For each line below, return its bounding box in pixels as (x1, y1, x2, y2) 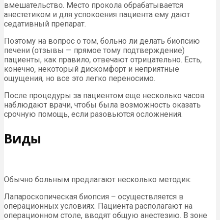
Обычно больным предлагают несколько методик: (4, 175, 192, 185)
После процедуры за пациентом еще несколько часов (4, 91, 205, 101)
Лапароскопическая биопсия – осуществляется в (4, 192, 184, 202)
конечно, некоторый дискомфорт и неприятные (4, 64, 179, 74)
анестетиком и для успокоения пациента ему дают (4, 10, 190, 20)
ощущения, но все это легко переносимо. (4, 74, 155, 83)
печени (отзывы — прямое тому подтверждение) (4, 46, 185, 55)
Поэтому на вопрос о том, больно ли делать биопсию (4, 36, 200, 46)
